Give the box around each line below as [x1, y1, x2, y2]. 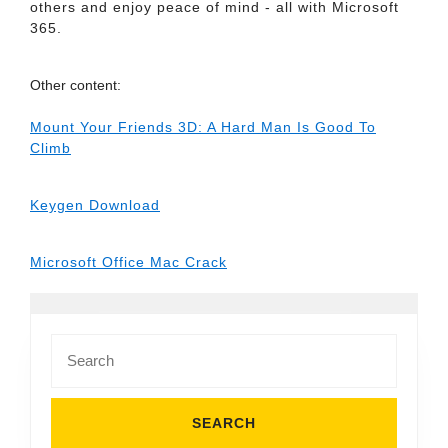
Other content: [30, 77, 121, 93]
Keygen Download [30, 197, 160, 213]
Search [50, 335, 95, 351]
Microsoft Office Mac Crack [30, 254, 227, 270]
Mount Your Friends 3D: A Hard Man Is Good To [30, 119, 376, 135]
